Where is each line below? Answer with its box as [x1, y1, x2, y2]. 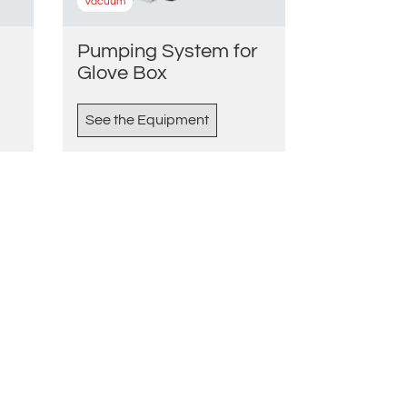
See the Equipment [84, 113, 209, 128]
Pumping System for [76, 41, 258, 63]
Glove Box [76, 63, 167, 84]
